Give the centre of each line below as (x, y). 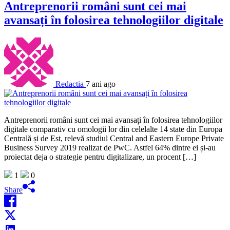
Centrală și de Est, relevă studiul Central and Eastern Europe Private (114, 138)
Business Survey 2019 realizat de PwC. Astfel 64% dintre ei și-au (110, 147)
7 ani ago (101, 84)
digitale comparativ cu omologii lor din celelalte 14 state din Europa (113, 129)
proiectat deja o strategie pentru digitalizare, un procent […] (100, 157)
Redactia (70, 84)
